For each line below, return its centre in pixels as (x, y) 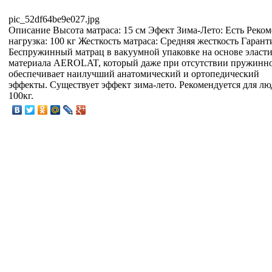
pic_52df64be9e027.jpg (54, 19)
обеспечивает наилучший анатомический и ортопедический (134, 73)
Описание (29, 30)
